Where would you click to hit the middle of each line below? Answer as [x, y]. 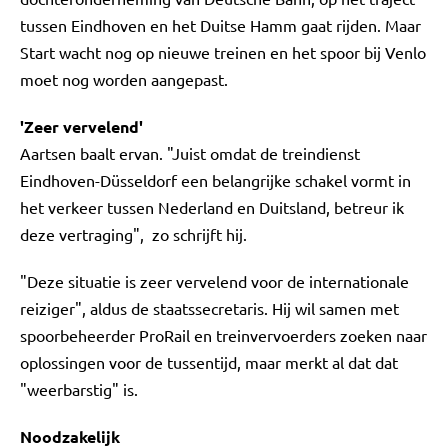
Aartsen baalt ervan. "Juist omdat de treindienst [190, 153]
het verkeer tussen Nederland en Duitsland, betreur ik [212, 207]
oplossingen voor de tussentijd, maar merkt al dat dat [209, 362]
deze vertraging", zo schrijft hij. [133, 234]
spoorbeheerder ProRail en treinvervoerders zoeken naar [223, 335]
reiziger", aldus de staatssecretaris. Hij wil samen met [209, 308]
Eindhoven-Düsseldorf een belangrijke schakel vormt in [215, 180]
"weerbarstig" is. [79, 389]
